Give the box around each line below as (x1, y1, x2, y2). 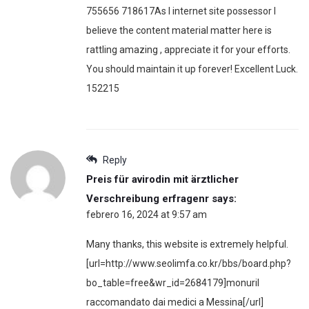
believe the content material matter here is (86, 24, 272, 36)
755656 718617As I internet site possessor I (86, 5, 276, 17)
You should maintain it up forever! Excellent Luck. (86, 63, 298, 74)
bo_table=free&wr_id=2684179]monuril (86, 277, 259, 288)
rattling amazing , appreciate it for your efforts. (86, 43, 290, 55)
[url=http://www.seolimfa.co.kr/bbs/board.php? (86, 257, 291, 269)
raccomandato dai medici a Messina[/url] (86, 296, 263, 308)
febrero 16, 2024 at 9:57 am (86, 208, 207, 220)
